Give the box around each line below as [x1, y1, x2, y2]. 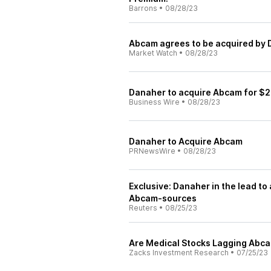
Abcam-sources [129, 193, 197, 203]
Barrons [129, 4, 157, 13]
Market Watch [129, 48, 177, 57]
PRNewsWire [129, 146, 175, 155]
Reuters [129, 203, 157, 212]
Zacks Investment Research [129, 248, 229, 257]
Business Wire [129, 97, 180, 106]
